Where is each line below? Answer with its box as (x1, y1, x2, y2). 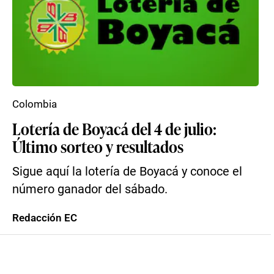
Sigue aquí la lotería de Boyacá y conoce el (12, 165, 242, 179)
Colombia (12, 98, 57, 110)
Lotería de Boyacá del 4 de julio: (12, 117, 217, 139)
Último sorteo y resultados (12, 135, 183, 157)
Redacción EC (12, 212, 77, 224)
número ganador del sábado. (12, 182, 168, 196)
